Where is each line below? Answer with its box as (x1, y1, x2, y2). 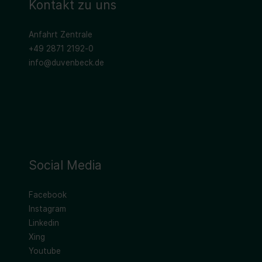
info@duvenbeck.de (29, 57, 104, 67)
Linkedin (29, 218, 59, 227)
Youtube (29, 246, 61, 256)
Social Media (29, 157, 102, 173)
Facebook (29, 189, 67, 199)
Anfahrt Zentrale (29, 29, 92, 39)
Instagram (29, 204, 66, 213)
